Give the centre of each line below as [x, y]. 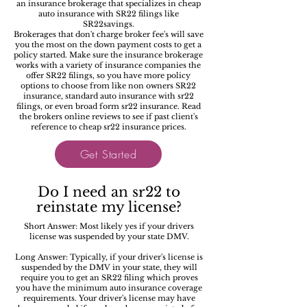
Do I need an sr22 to [109, 192]
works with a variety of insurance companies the [108, 65]
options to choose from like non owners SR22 [108, 86]
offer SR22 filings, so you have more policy [108, 75]
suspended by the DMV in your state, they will [109, 267]
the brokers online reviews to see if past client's [108, 116]
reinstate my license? [109, 207]
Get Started [108, 154]
